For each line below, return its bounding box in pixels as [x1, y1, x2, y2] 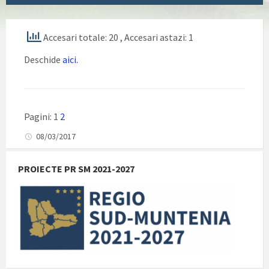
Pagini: [24, 110, 53, 122]
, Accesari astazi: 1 [120, 31, 193, 43]
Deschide [24, 53, 61, 65]
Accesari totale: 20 [41, 31, 120, 43]
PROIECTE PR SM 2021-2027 [18, 162, 134, 175]
